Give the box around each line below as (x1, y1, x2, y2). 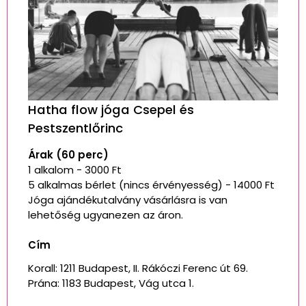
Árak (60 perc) (28, 147, 109, 162)
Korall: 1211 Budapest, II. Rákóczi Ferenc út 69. (28, 260, 248, 275)
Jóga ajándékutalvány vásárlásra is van (28, 192, 227, 207)
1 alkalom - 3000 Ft (28, 162, 122, 177)
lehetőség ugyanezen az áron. (28, 207, 183, 222)
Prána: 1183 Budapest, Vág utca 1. (28, 275, 197, 290)
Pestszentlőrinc (28, 119, 123, 137)
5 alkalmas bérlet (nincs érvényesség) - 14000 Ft (28, 177, 275, 192)
